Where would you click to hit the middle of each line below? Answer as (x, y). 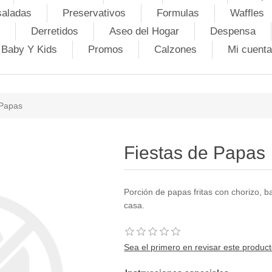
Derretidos (54, 31)
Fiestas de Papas (195, 153)
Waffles (247, 13)
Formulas (178, 13)
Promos (105, 49)
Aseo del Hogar (144, 31)
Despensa (233, 31)
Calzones (175, 49)
